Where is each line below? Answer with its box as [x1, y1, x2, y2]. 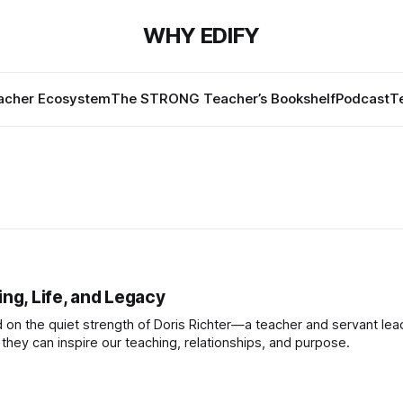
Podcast [336, 90, 390, 107]
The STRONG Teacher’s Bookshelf [111, 90, 336, 107]
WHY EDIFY [143, 22, 260, 49]
